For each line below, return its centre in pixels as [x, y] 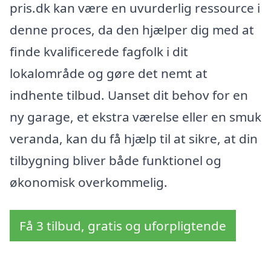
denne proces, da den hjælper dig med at [132, 30]
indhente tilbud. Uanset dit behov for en [129, 95]
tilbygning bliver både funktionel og [116, 161]
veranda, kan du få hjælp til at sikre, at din [134, 139]
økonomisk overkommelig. [89, 182]
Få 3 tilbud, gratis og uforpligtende [123, 226]
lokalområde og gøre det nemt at [109, 73]
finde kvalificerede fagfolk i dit [99, 52]
